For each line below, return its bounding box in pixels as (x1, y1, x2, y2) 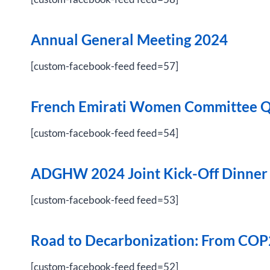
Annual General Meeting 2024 (31, 31, 228, 48)
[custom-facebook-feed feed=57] (31, 60, 178, 72)
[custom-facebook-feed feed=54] (31, 127, 178, 139)
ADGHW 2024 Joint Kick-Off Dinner (31, 165, 268, 182)
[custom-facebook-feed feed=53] (31, 193, 178, 206)
